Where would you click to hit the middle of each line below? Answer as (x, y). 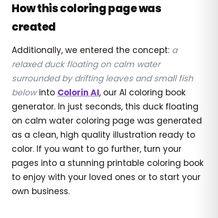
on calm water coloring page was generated (107, 120)
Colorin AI (78, 92)
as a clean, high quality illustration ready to (103, 135)
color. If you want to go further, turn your (97, 149)
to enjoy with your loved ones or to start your (106, 177)
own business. (41, 191)
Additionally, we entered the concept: (92, 50)
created (34, 27)
